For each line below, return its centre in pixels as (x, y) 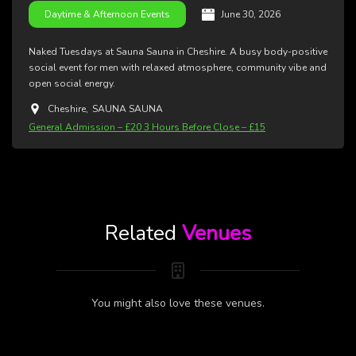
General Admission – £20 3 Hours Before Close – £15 (147, 128)
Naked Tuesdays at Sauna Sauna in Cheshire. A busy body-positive (178, 52)
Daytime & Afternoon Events (107, 15)
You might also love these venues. (178, 304)
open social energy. (72, 84)
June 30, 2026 (251, 15)
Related (143, 234)
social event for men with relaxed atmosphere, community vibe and (178, 68)
